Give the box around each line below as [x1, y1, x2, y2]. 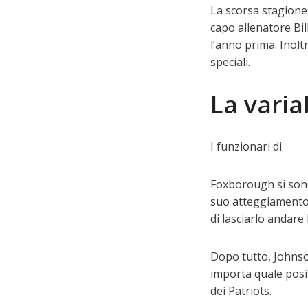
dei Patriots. [210, 283, 272, 298]
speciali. [210, 54, 250, 69]
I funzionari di [210, 139, 282, 154]
